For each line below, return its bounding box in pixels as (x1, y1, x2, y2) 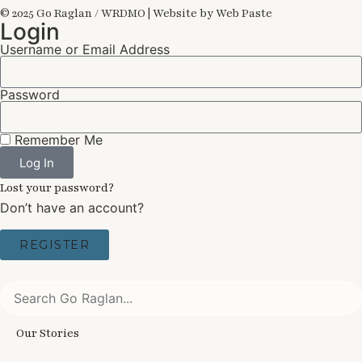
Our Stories (16, 325, 79, 341)
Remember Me (11, 132, 103, 149)
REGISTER (19, 237, 90, 252)
